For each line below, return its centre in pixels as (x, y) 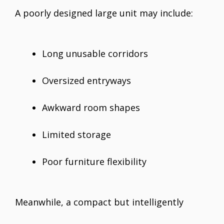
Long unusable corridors (95, 54)
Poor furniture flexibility (94, 162)
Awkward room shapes (91, 108)
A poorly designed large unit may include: (104, 13)
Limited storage (76, 135)
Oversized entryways (86, 81)
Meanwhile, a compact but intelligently (99, 202)
